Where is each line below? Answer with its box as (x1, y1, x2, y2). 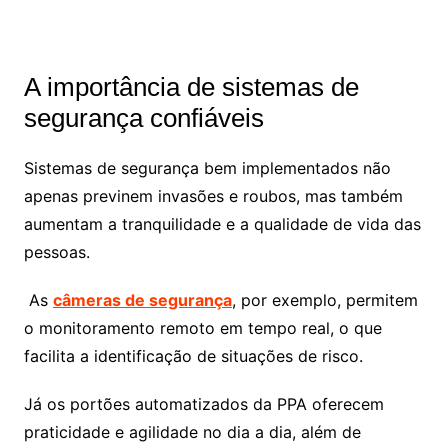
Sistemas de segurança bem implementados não (23, 157, 391, 178)
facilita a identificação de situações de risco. (23, 345, 368, 366)
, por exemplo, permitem (231, 289, 418, 310)
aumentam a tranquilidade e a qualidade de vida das (23, 213, 421, 234)
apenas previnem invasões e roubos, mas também (23, 185, 403, 206)
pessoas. (23, 241, 90, 262)
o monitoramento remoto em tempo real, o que (23, 317, 382, 338)
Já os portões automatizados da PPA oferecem (23, 393, 384, 414)
